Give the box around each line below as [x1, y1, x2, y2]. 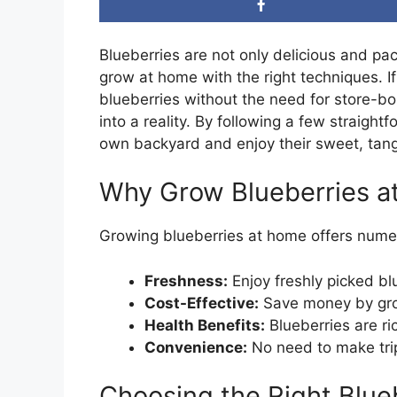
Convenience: [144, 338, 247, 356]
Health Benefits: [144, 315, 265, 334]
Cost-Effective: [144, 293, 259, 312]
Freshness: [144, 271, 228, 290]
